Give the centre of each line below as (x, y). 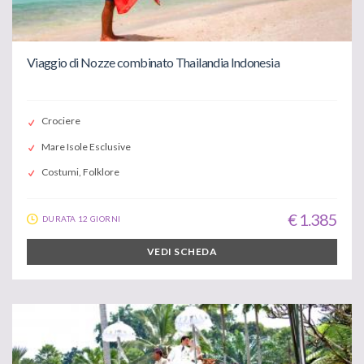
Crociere (61, 121)
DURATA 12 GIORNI (82, 218)
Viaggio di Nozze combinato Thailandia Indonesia (153, 62)
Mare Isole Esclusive (86, 146)
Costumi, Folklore (80, 171)
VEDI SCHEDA (182, 251)
